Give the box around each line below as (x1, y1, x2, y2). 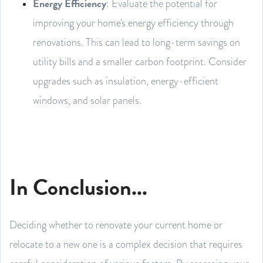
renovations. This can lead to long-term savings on (33, 34, 240, 49)
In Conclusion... (9, 170, 147, 204)
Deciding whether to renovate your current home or (9, 217, 222, 232)
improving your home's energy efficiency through (33, 15, 234, 30)
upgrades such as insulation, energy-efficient (33, 73, 218, 88)
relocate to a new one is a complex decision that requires (9, 236, 242, 251)
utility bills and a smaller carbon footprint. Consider (33, 53, 247, 69)
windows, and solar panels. (33, 92, 141, 107)
